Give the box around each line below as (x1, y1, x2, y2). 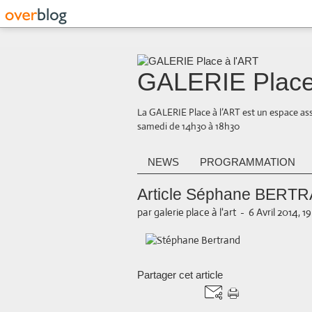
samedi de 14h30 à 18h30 (137, 120, 240, 133)
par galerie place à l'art (137, 205, 236, 219)
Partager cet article (137, 269, 223, 281)
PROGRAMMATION (200, 156, 295, 169)
